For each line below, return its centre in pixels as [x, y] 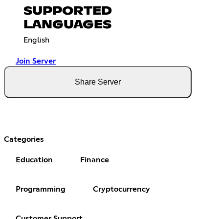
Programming [41, 189]
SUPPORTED [68, 11]
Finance [95, 160]
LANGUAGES [67, 25]
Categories [24, 139]
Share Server [98, 82]
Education [34, 160]
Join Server [36, 61]
